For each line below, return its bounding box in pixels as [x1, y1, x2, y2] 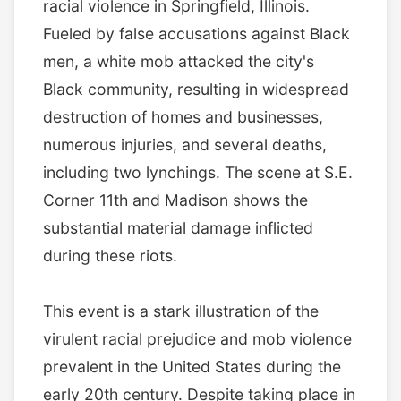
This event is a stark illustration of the [43, 301, 319, 320]
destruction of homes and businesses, [43, 107, 323, 126]
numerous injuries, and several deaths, [43, 134, 327, 154]
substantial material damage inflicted [43, 218, 313, 237]
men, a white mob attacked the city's [43, 51, 314, 71]
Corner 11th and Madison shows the [43, 190, 308, 209]
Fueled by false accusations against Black [43, 23, 350, 43]
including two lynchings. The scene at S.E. [43, 162, 353, 182]
